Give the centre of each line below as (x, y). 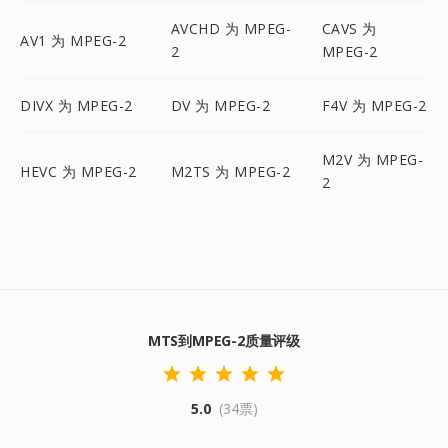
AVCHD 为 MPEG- (231, 28)
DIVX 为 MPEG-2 (76, 105)
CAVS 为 (349, 28)
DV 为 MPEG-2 (220, 105)
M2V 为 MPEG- (372, 159)
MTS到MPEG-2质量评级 (224, 340)
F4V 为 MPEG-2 (374, 105)
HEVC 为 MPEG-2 (78, 171)
